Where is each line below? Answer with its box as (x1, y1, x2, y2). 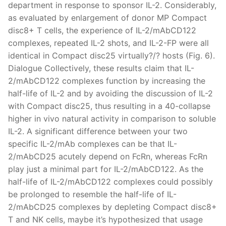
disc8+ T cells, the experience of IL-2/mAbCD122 (8, 25, 196, 35)
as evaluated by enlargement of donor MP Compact (8, 12, 207, 23)
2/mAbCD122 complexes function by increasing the (8, 75, 205, 86)
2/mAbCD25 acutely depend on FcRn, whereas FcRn (8, 151, 207, 161)
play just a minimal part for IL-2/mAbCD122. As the (8, 163, 203, 174)
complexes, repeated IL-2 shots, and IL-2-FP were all (8, 37, 209, 48)
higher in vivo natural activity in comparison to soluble (8, 113, 216, 124)
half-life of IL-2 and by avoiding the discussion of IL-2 (8, 88, 213, 98)
